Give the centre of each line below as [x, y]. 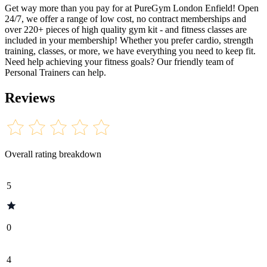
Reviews [30, 97]
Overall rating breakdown [53, 154]
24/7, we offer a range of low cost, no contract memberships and [125, 18]
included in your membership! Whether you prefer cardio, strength [129, 40]
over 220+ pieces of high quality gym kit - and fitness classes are [126, 29]
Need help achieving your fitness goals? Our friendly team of [119, 61]
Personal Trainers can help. [55, 72]
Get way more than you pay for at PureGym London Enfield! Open [132, 8]
